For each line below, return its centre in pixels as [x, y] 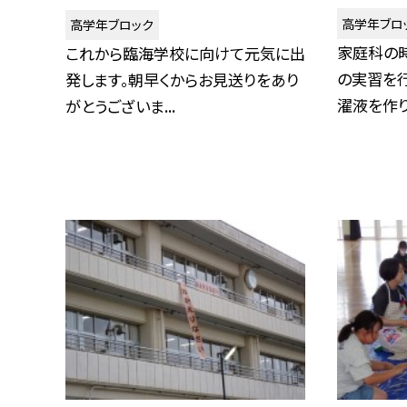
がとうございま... [120, 106]
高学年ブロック [112, 25]
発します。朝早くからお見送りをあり [182, 80]
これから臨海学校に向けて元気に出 [185, 54]
